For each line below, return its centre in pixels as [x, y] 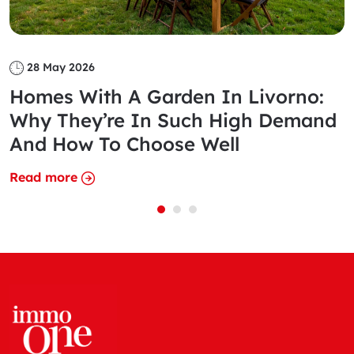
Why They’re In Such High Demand [173, 121]
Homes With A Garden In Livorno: [167, 97]
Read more [43, 177]
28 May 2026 [61, 68]
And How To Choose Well [124, 144]
